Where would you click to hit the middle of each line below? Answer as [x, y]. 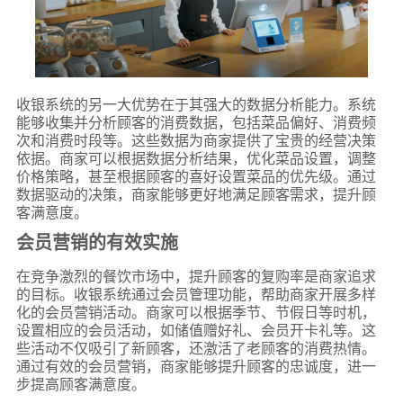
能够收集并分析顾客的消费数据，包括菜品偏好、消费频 [196, 122]
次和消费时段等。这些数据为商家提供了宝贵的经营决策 [196, 140]
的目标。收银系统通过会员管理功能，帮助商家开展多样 [196, 294]
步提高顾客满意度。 [81, 384]
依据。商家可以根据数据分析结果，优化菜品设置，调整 [196, 158]
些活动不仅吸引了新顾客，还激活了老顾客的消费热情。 [196, 348]
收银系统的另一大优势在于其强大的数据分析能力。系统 [196, 104]
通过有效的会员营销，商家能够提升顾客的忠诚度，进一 [196, 366]
